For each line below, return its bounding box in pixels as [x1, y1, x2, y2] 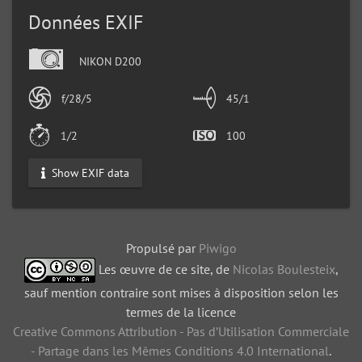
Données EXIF [28, 10, 143, 36]
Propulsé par [125, 240, 199, 257]
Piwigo [198, 240, 237, 257]
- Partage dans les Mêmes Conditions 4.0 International [31, 343, 329, 360]
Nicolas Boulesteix [232, 260, 335, 277]
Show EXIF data [48, 165, 129, 180]
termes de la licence [126, 304, 236, 321]
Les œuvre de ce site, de [95, 260, 233, 277]
